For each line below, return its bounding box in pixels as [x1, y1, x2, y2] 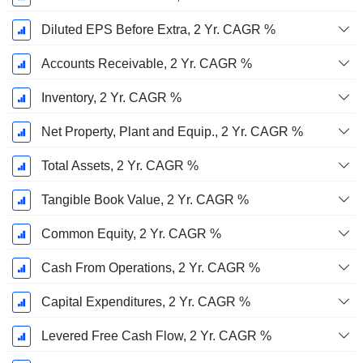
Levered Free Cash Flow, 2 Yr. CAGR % [41, 329, 271, 344]
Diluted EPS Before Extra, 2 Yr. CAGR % [41, 23, 275, 37]
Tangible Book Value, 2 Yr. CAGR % [41, 193, 249, 207]
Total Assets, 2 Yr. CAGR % [41, 159, 199, 173]
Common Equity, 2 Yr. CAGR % [41, 227, 221, 241]
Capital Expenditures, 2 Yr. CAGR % [41, 295, 250, 310]
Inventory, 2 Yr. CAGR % [41, 91, 181, 105]
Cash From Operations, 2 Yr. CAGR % [41, 261, 260, 275]
